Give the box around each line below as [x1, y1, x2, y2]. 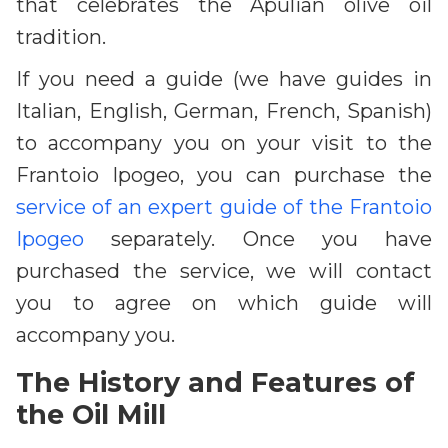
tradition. [16, 24, 106, 49]
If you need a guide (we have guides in [16, 66, 432, 91]
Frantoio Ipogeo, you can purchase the [16, 162, 432, 187]
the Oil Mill [16, 397, 166, 431]
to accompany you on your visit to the [16, 130, 432, 155]
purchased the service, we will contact [16, 258, 432, 283]
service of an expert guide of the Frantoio [16, 194, 432, 219]
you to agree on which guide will [16, 290, 432, 315]
